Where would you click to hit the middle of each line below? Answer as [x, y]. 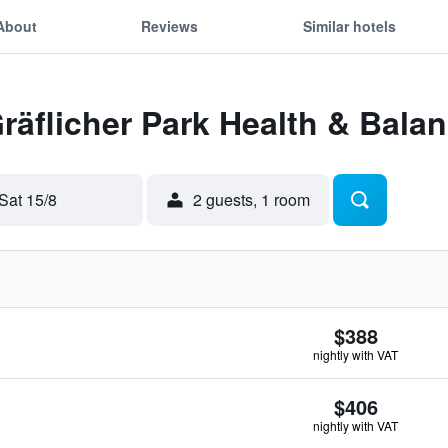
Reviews [170, 25]
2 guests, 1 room [251, 199]
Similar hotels [349, 25]
